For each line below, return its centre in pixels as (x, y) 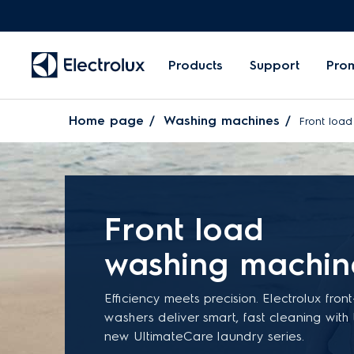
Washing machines (222, 121)
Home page (106, 121)
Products (196, 65)
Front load (184, 229)
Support (275, 65)
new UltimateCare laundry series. (204, 336)
